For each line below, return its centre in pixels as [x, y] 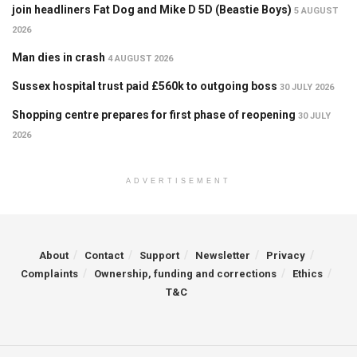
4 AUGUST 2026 [140, 59]
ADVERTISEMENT [178, 181]
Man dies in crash [59, 58]
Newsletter [222, 256]
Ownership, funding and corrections [185, 274]
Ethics [308, 274]
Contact [104, 256]
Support [159, 256]
